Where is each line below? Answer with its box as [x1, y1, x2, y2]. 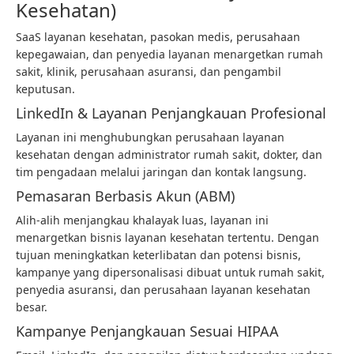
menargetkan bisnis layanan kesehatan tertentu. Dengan [16, 230, 319, 245]
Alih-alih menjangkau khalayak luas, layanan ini [16, 213, 269, 228]
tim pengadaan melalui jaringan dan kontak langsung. [16, 164, 307, 179]
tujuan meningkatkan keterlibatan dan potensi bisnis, [16, 247, 301, 262]
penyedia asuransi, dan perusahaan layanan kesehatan [16, 282, 311, 297]
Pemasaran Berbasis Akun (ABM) [16, 186, 235, 205]
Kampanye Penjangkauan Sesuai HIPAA [16, 322, 279, 341]
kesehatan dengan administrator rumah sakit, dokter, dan [16, 147, 322, 162]
